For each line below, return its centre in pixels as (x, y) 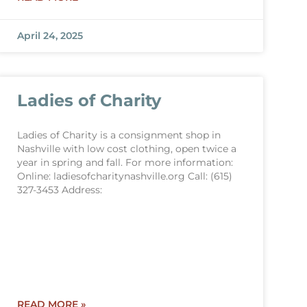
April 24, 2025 (50, 36)
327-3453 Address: (59, 190)
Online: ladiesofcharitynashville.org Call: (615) (124, 176)
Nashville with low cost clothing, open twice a (126, 149)
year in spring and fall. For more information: (125, 162)
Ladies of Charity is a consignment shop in (119, 135)
